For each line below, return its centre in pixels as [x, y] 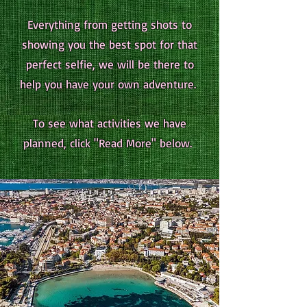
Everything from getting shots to [110, 24]
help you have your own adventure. [110, 84]
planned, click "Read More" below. [110, 143]
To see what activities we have [110, 123]
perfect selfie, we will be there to [110, 64]
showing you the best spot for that [110, 44]
